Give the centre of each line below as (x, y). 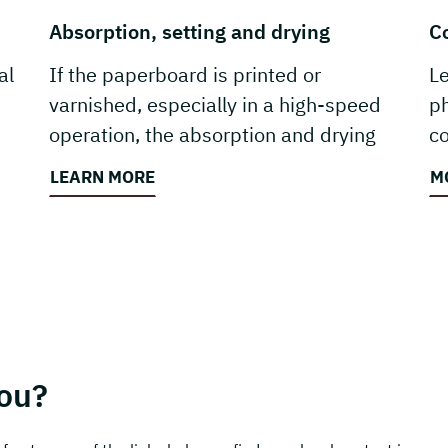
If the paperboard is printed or (185, 74)
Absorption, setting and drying (189, 31)
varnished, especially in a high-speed (215, 104)
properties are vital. (136, 164)
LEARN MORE (102, 177)
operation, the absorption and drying (212, 134)
